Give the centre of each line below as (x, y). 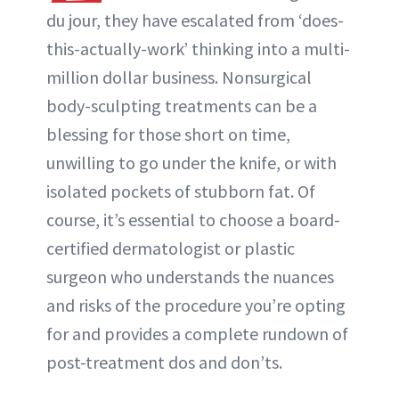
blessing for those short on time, (168, 134)
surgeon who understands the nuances (190, 277)
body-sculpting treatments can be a (182, 106)
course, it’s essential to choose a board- (193, 220)
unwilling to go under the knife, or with (191, 163)
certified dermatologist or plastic (171, 248)
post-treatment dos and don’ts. (164, 362)
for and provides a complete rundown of (197, 334)
